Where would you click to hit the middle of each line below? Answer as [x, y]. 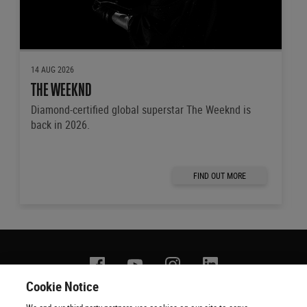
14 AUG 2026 [53, 69]
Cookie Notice [63, 286]
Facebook [109, 265]
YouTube [145, 265]
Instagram [186, 265]
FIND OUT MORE [220, 175]
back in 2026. [61, 124]
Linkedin [221, 265]
